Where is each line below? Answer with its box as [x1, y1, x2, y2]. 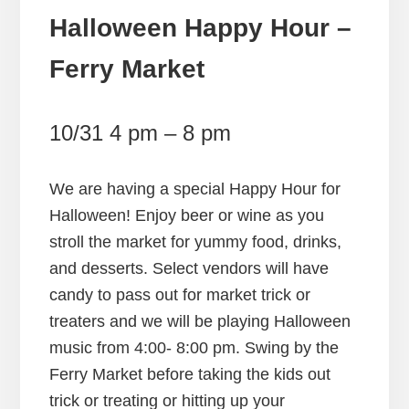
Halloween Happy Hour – [48, 14, 351, 43]
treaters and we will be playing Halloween [48, 312, 351, 331]
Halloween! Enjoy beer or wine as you [48, 206, 324, 225]
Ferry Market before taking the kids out [48, 365, 330, 384]
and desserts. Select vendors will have [48, 259, 329, 278]
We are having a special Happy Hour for [48, 180, 341, 199]
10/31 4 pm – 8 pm [48, 121, 231, 146]
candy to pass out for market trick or [48, 286, 310, 305]
